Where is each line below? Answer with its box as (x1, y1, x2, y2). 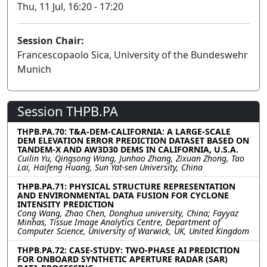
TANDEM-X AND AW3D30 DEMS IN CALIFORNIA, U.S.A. (17, 143, 238, 155)
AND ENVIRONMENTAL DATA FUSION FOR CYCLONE (17, 189, 229, 201)
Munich (17, 62, 51, 76)
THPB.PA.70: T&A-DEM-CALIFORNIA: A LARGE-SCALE (17, 125, 231, 137)
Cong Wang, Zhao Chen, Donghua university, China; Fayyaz (17, 207, 238, 219)
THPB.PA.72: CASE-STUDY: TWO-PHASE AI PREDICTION (17, 244, 240, 256)
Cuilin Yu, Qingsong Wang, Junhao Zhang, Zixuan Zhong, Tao (17, 152, 244, 164)
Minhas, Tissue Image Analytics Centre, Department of (17, 216, 220, 228)
